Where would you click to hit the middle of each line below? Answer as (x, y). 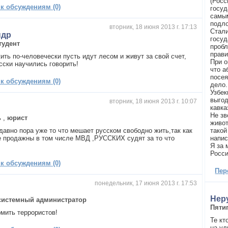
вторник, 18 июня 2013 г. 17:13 (153, 27)
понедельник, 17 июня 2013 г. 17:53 (146, 183)
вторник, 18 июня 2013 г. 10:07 (153, 101)
